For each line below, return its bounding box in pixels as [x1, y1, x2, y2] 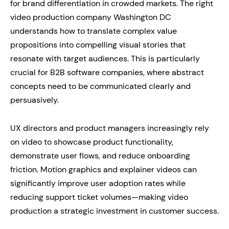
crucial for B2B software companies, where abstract [10, 67, 204, 78]
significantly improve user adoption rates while [10, 178, 186, 189]
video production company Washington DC [10, 12, 171, 22]
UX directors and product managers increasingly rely [10, 123, 209, 133]
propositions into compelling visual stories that [10, 39, 186, 50]
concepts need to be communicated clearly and [10, 81, 191, 91]
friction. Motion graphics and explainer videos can [10, 164, 197, 175]
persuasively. [10, 95, 59, 105]
